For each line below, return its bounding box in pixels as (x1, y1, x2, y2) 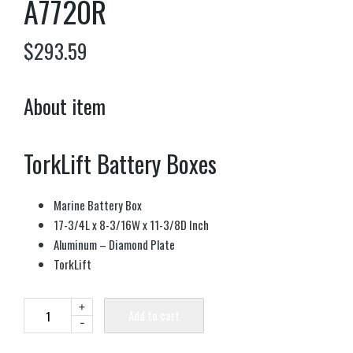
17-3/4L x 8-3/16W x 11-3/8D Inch (53, 216, 209, 234)
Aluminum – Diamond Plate (53, 236, 175, 254)
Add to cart (128, 307, 180, 325)
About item (24, 91, 106, 122)
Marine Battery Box (53, 196, 142, 214)
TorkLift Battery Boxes (24, 145, 217, 181)
